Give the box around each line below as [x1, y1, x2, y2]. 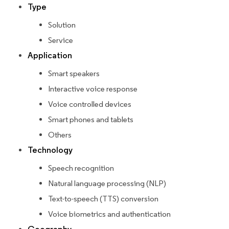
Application [28, 50, 72, 61]
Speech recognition [48, 163, 114, 173]
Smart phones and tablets [48, 114, 133, 125]
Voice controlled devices [48, 99, 131, 109]
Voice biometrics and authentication [48, 209, 171, 219]
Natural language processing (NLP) [48, 178, 166, 189]
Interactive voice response [48, 84, 138, 94]
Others [48, 130, 72, 140]
